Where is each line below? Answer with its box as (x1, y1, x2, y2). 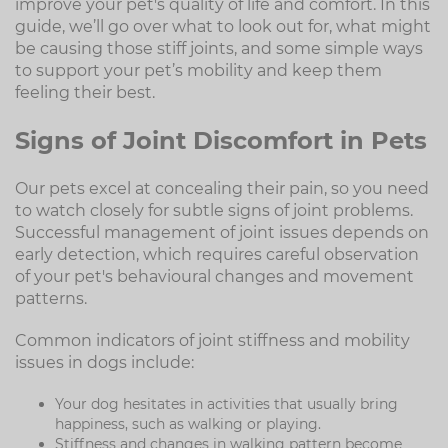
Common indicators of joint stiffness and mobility (15, 331, 410, 350)
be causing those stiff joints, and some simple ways (15, 39, 423, 58)
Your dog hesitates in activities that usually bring (55, 395, 398, 413)
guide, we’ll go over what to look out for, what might (15, 17, 431, 36)
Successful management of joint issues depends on (15, 223, 429, 242)
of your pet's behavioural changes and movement (15, 267, 414, 286)
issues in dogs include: (15, 353, 194, 372)
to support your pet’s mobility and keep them (15, 61, 382, 80)
